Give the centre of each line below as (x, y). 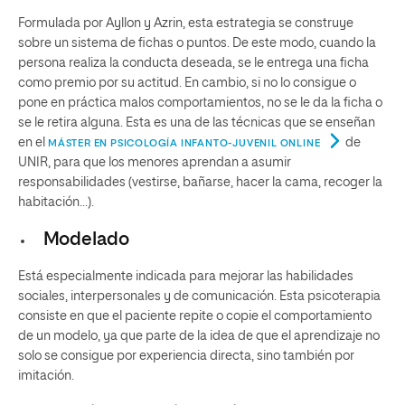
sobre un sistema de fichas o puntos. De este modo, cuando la (197, 43)
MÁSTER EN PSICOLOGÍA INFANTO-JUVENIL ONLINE (184, 143)
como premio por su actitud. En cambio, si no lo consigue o (187, 83)
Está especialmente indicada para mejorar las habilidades (186, 277)
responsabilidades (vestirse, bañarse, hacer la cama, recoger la (200, 183)
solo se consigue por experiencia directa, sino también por (186, 356)
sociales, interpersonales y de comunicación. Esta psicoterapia (199, 297)
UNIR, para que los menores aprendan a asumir (155, 163)
